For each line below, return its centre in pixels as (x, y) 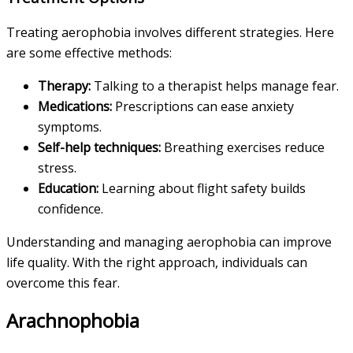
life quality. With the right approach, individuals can (157, 262)
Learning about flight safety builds (202, 188)
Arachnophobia (73, 320)
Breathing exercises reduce (243, 147)
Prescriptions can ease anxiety (203, 106)
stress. (57, 167)
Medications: (75, 106)
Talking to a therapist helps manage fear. (215, 85)
